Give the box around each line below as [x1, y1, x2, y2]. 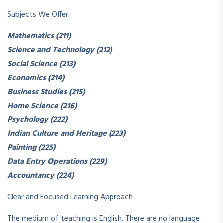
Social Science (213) [7, 57, 75, 71]
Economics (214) [7, 71, 64, 85]
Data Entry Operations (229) [7, 155, 107, 168]
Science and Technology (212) [7, 43, 112, 57]
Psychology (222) [7, 113, 67, 126]
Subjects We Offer [7, 8, 68, 21]
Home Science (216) [7, 99, 77, 112]
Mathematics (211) [7, 29, 71, 43]
